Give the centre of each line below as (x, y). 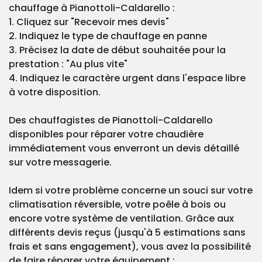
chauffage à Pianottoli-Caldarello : (92, 8)
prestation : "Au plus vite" (68, 64)
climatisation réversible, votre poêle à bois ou (117, 205)
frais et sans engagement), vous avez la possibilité (130, 247)
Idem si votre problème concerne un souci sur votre (131, 191)
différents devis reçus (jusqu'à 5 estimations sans (127, 233)
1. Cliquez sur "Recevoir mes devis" (89, 22)
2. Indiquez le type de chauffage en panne (108, 36)
